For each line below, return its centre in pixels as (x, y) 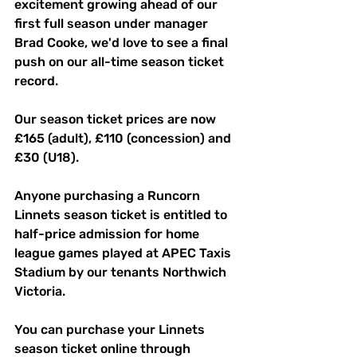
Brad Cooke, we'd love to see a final (123, 43)
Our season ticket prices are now (117, 120)
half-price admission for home (108, 234)
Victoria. (40, 292)
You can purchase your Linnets (111, 330)
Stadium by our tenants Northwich (122, 273)
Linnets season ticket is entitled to (122, 215)
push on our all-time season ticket (121, 62)
